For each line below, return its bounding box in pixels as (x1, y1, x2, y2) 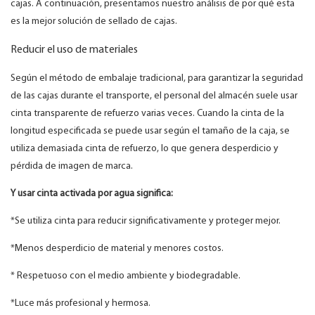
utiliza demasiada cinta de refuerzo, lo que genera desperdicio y (11, 143, 278, 155)
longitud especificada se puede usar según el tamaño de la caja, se (11, 126, 290, 137)
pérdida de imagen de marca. (11, 161, 133, 172)
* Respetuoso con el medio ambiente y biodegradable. (11, 271, 240, 282)
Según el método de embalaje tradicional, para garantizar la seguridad (11, 73, 303, 84)
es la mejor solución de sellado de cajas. (11, 16, 177, 27)
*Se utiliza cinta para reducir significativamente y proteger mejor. (11, 216, 281, 227)
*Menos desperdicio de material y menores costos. (11, 243, 224, 255)
